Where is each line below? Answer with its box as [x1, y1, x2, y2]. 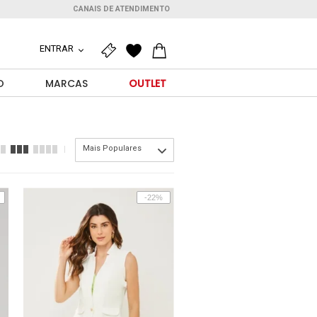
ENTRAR [39, 43, 76, 54]
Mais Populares [83, 144, 142, 153]
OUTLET [128, 76, 166, 91]
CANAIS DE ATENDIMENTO [73, 4, 170, 13]
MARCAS [45, 76, 88, 91]
